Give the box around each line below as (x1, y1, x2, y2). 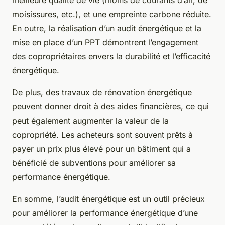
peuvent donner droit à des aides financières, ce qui (12, 101, 209, 111)
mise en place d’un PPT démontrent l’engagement (12, 37, 198, 47)
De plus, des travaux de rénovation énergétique (12, 87, 192, 97)
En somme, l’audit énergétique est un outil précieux (12, 193, 205, 204)
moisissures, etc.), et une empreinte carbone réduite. (12, 9, 211, 19)
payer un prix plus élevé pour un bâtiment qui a (12, 143, 191, 154)
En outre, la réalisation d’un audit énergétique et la (12, 23, 201, 33)
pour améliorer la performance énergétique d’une (12, 207, 198, 218)
